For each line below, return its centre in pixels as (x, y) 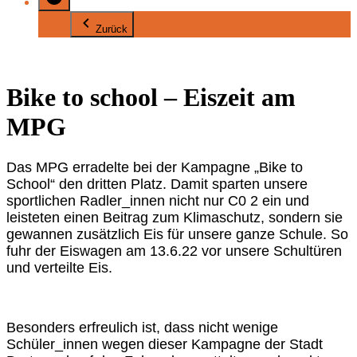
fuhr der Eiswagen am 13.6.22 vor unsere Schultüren (174, 251)
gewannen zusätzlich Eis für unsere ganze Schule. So (177, 234)
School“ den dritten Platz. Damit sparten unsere (157, 184)
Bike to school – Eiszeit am (151, 98)
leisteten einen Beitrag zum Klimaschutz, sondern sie (175, 217)
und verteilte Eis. (61, 267)
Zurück (112, 29)
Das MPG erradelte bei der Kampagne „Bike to (155, 167)
